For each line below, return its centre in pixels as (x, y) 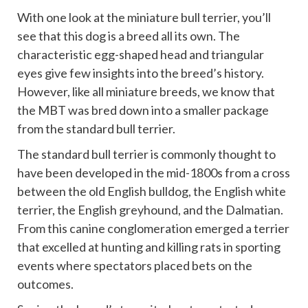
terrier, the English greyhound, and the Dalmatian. (150, 210)
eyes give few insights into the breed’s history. (141, 73)
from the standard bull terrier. (96, 129)
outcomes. (45, 284)
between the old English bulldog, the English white (152, 191)
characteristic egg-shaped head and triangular (141, 55)
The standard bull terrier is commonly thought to (146, 154)
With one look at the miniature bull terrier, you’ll (144, 18)
